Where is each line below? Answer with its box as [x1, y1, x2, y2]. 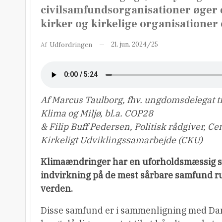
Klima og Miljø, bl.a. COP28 [41, 107, 153, 119]
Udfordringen [50, 40, 92, 49]
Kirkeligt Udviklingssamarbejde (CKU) [41, 134, 203, 146]
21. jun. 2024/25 [111, 40, 158, 49]
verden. [41, 182, 73, 194]
